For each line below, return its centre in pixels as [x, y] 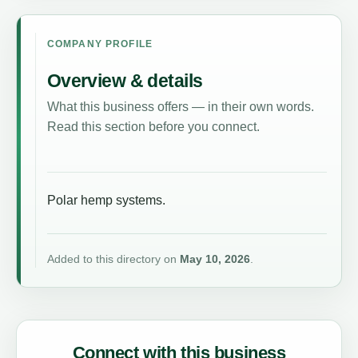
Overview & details [125, 80]
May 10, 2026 [215, 259]
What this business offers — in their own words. [180, 107]
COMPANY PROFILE [100, 44]
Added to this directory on [113, 259]
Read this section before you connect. [153, 127]
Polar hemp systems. [106, 201]
